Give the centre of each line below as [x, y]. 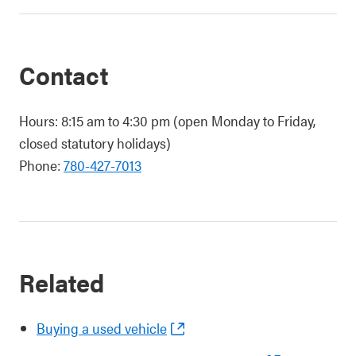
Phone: [41, 165]
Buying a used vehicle [102, 328]
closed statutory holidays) [95, 143]
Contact [64, 74]
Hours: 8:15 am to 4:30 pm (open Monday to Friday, [167, 120]
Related [62, 282]
